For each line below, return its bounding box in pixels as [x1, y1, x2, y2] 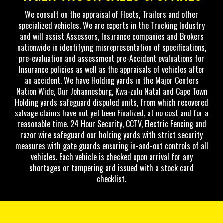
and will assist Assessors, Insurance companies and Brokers [19, 30, 204, 42]
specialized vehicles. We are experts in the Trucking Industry [18, 19, 205, 31]
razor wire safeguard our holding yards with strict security [20, 129, 203, 141]
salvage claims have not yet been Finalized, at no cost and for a [15, 107, 208, 119]
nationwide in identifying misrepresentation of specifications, [17, 41, 206, 53]
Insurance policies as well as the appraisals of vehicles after [18, 63, 205, 75]
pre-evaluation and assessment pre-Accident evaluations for [19, 52, 204, 64]
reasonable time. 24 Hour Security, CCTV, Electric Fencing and [17, 118, 206, 130]
